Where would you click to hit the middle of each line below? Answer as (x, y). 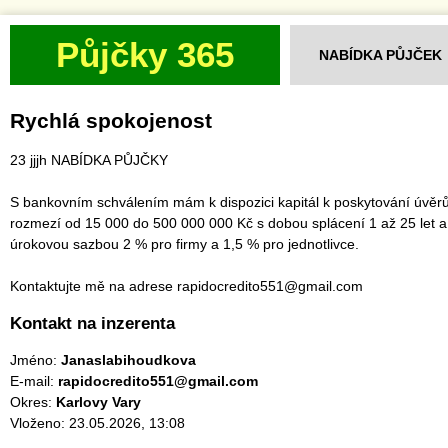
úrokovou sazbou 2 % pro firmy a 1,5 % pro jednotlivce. (184, 244)
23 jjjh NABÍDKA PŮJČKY (89, 160)
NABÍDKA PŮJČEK (380, 55)
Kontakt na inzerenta (92, 323)
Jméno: (35, 360)
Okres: (33, 402)
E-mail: (34, 381)
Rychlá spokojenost (111, 120)
